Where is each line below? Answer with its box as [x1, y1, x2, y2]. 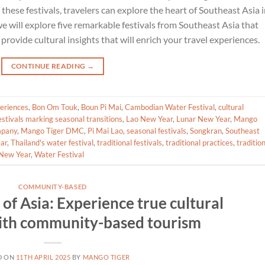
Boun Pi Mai [81, 102, 121, 112]
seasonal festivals [127, 125, 186, 135]
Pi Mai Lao [88, 125, 123, 135]
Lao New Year [126, 114, 173, 124]
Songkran [190, 125, 222, 135]
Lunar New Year [176, 114, 230, 124]
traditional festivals [97, 137, 162, 147]
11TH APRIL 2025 [15, 253, 71, 261]
